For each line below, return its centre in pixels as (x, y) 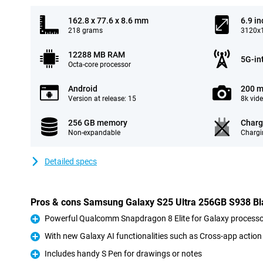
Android (83, 89)
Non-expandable (94, 133)
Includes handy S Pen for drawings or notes (123, 254)
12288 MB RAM (97, 55)
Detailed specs (71, 161)
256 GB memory (98, 123)
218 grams (85, 31)
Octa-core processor (100, 65)
